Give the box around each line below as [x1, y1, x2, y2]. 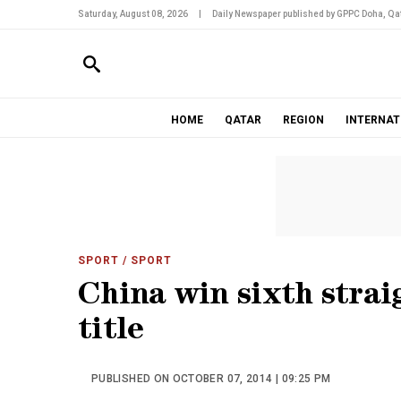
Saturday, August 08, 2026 [78, 9, 188, 19]
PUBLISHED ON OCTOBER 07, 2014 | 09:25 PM [91, 372, 331, 385]
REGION [282, 114, 324, 126]
